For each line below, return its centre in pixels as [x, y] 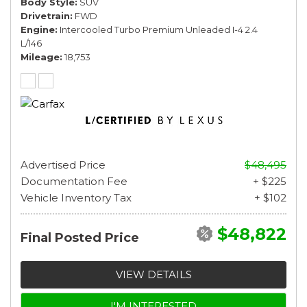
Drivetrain [45, 15]
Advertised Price [63, 164]
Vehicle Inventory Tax [76, 197]
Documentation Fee [74, 181]
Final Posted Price [80, 237]
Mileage [40, 57]
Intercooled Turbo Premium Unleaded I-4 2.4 [159, 29]
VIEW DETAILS [153, 274]
